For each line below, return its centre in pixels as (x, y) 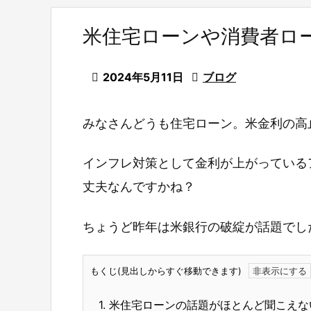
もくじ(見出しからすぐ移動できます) (166, 271)
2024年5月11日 (143, 77)
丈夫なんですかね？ (139, 187)
